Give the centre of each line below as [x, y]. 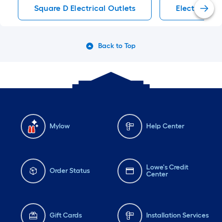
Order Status [70, 171]
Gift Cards [66, 215]
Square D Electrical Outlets [85, 8]
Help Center [165, 126]
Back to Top [117, 46]
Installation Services [177, 215]
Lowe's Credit [167, 167]
